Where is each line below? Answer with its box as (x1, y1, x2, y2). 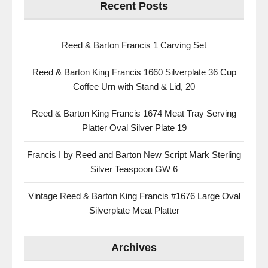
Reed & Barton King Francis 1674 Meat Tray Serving (32, 108, 236, 118)
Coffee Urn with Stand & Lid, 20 (73, 81, 195, 92)
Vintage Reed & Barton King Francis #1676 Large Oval (28, 191, 240, 201)
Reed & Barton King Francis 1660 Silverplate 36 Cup (32, 67, 236, 77)
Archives (111, 242, 157, 254)
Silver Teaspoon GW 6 (90, 164, 178, 174)
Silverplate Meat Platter (89, 205, 179, 215)
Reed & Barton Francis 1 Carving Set (62, 40, 206, 50)
